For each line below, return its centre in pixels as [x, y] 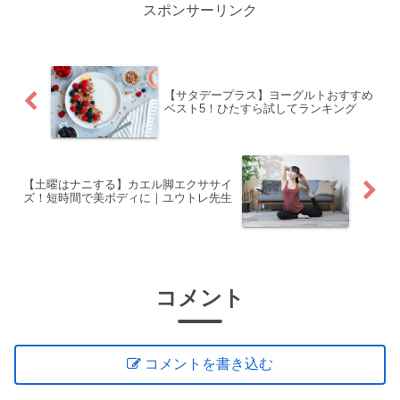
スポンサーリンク [200, 10]
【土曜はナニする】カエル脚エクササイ [128, 184]
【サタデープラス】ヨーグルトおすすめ [268, 95]
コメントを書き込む [209, 363]
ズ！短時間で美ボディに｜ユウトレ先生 [128, 197]
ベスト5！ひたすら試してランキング [260, 108]
